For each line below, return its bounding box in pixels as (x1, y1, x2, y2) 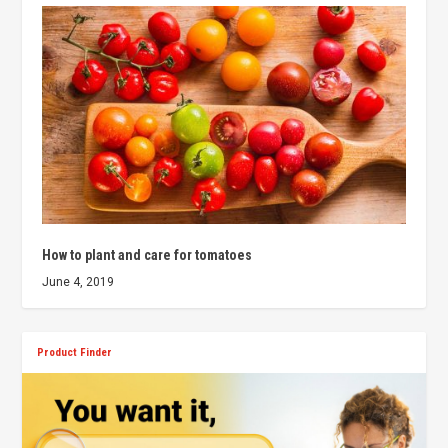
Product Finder (37, 346, 113, 360)
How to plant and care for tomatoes (42, 247, 253, 264)
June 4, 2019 (42, 275, 115, 290)
